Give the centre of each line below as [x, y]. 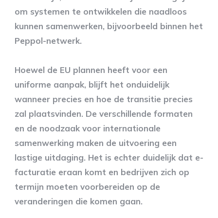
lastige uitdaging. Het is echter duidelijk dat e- [109, 157]
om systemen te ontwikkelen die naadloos [101, 11]
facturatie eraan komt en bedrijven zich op [102, 172]
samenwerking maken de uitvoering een [96, 143]
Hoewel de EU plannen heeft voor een [91, 70]
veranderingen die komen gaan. [79, 201]
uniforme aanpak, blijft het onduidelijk [92, 84]
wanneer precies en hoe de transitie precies [104, 99]
